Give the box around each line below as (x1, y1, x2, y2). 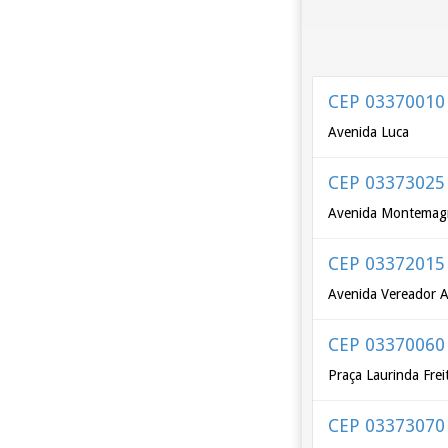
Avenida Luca (328, 124, 410, 140)
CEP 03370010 (328, 91, 446, 112)
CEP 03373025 (328, 172, 446, 193)
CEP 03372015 (328, 253, 446, 274)
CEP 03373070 (328, 415, 446, 436)
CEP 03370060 (328, 334, 446, 355)
